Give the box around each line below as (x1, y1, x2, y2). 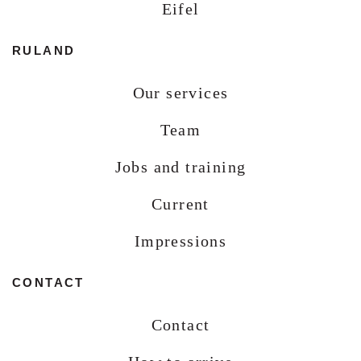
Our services (132, 84, 229, 102)
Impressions (134, 232, 227, 251)
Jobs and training (114, 158, 247, 176)
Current (151, 195, 210, 214)
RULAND (12, 44, 76, 58)
